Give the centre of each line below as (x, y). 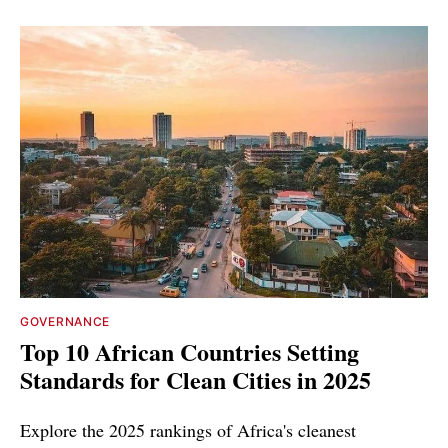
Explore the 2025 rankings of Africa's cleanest (188, 430)
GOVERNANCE (65, 322)
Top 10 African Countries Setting (189, 352)
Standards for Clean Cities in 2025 (195, 380)
